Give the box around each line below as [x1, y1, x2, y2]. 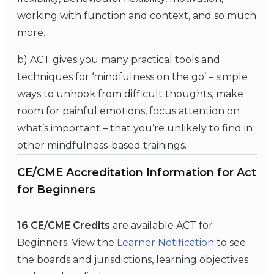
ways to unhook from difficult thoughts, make [17, 88, 243, 100]
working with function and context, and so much [17, 10, 256, 22]
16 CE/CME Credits [17, 220, 110, 232]
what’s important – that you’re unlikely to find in [17, 122, 253, 135]
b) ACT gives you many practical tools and [17, 54, 220, 66]
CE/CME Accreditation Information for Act [17, 166, 256, 180]
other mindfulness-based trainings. [17, 139, 187, 152]
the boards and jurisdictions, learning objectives [17, 254, 248, 266]
